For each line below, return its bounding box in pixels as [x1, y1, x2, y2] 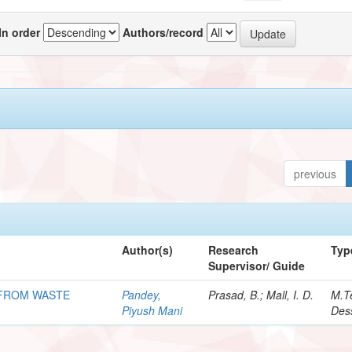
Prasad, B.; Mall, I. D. [208, 286, 314, 302]
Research [208, 241, 259, 258]
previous [294, 165, 337, 181]
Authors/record [123, 24, 204, 40]
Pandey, [122, 286, 162, 302]
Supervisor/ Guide [208, 257, 306, 273]
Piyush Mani [122, 302, 183, 318]
